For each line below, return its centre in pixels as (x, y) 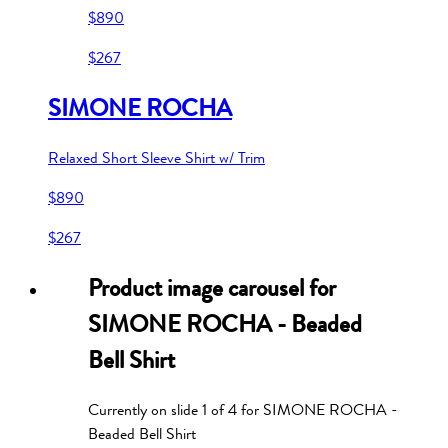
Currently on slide (145, 409)
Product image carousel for (212, 287)
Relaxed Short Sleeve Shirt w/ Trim (156, 157)
